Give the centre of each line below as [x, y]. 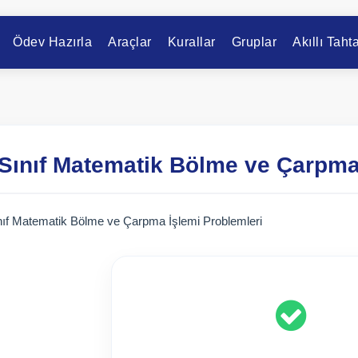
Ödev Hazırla [52, 42]
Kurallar [191, 42]
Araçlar [130, 42]
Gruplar [254, 42]
